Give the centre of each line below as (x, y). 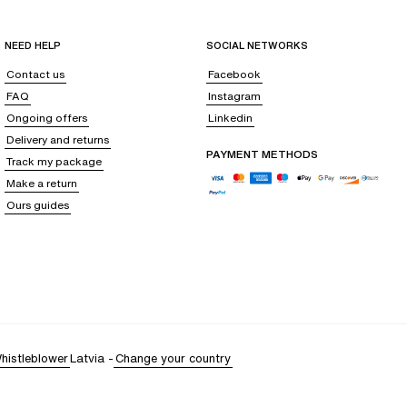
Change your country (173, 359)
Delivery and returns (58, 140)
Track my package (55, 162)
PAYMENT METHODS (262, 154)
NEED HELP (33, 46)
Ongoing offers (47, 118)
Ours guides (38, 205)
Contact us (36, 74)
